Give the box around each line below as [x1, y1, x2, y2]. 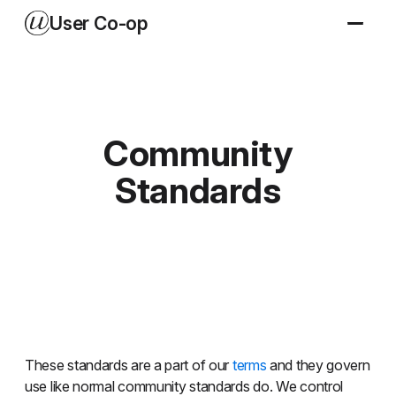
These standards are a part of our [25, 356, 232, 374]
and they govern [266, 356, 370, 374]
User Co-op [49, 11, 148, 34]
